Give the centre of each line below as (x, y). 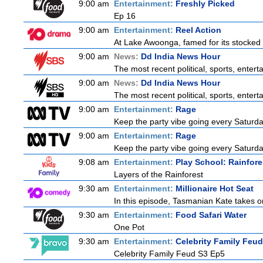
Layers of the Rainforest (159, 174)
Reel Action (198, 30)
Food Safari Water (211, 215)
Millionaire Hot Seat (215, 188)
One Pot (129, 227)
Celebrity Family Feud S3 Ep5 (169, 254)
